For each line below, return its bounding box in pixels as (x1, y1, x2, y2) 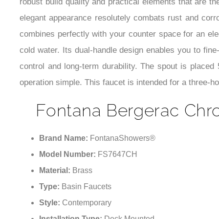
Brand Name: (39, 139, 90, 148)
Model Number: (39, 155, 98, 164)
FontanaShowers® (90, 139, 155, 148)
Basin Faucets (62, 187, 111, 196)
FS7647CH (98, 155, 137, 164)
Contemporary (62, 203, 111, 212)
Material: (39, 171, 72, 180)
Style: (39, 203, 62, 212)
